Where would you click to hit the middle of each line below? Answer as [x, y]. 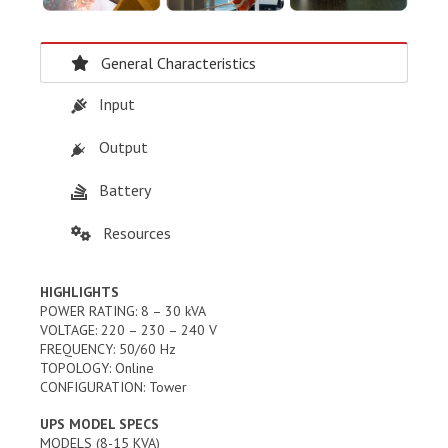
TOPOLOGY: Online [97, 367]
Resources [137, 232]
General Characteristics [178, 62]
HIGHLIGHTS [79, 291]
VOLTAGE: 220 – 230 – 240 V [128, 329]
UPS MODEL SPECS [99, 423]
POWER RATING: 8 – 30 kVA [123, 310]
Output [123, 146]
